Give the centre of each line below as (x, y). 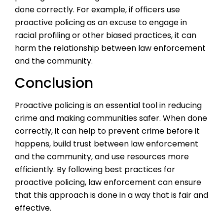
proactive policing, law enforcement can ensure (108, 182)
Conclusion (54, 83)
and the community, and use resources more (102, 156)
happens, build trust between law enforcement (107, 144)
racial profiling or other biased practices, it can (106, 36)
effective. (33, 208)
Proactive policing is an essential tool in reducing (108, 105)
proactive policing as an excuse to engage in (101, 23)
